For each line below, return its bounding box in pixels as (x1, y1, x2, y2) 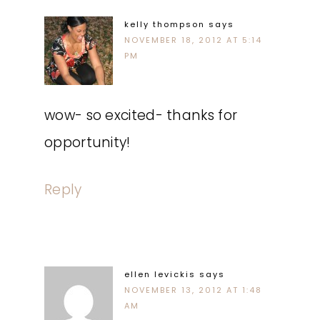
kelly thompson (124, 19, 205, 30)
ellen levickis (124, 269, 196, 280)
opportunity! (44, 133, 131, 152)
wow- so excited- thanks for (44, 106, 238, 125)
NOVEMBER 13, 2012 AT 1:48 (124, 284, 262, 296)
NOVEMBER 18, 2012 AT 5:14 (124, 34, 262, 46)
